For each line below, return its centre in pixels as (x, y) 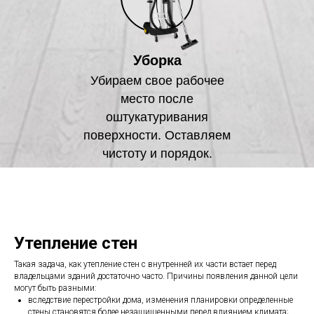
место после (157, 98)
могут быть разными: (55, 288)
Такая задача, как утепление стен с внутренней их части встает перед (145, 264)
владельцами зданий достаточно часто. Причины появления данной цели (156, 276)
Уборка (157, 60)
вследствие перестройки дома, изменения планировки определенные (161, 300)
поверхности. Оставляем (157, 135)
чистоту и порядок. (157, 153)
